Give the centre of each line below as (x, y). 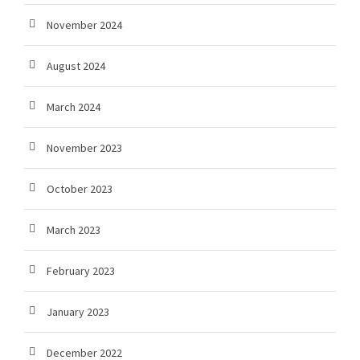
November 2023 (84, 148)
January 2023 (78, 312)
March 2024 (74, 107)
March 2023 (74, 230)
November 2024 (84, 25)
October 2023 (80, 189)
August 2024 (76, 66)
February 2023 (81, 271)
